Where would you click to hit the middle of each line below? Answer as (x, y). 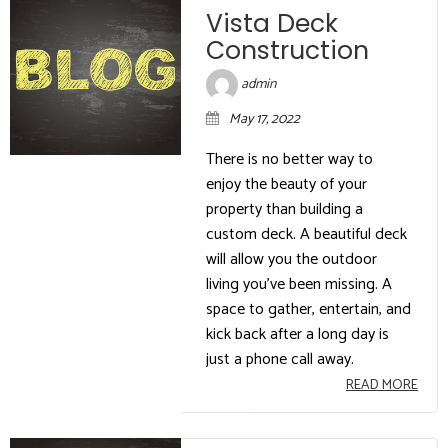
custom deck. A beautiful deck (307, 234)
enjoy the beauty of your (287, 184)
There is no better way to (290, 159)
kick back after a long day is (298, 334)
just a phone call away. (280, 359)
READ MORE (382, 385)
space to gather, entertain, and (309, 309)
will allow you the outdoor (292, 259)
